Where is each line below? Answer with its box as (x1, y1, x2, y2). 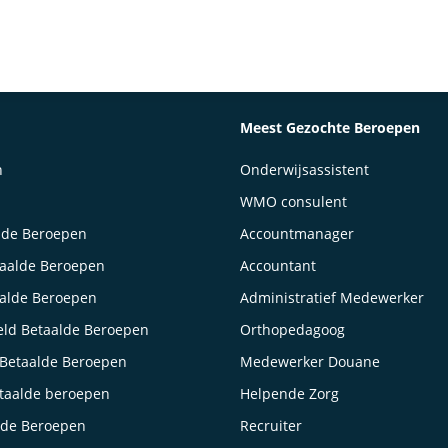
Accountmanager (240, 224, 355, 243)
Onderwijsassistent (240, 160, 370, 179)
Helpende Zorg (240, 384, 340, 403)
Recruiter (240, 416, 303, 435)
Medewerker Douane (240, 352, 381, 371)
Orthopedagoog (240, 320, 346, 339)
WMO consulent (240, 192, 348, 211)
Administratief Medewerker (240, 288, 425, 307)
